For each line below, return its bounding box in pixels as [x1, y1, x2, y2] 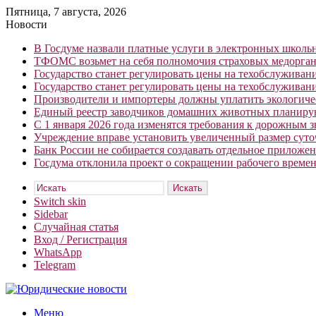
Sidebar [34, 208, 68, 220]
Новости [6, 18, 47, 30]
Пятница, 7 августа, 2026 [6, 6, 126, 18]
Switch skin [34, 195, 86, 207]
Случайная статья [34, 221, 119, 233]
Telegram [34, 259, 75, 271]
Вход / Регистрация [34, 233, 127, 245]
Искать [173, 183, 202, 193]
